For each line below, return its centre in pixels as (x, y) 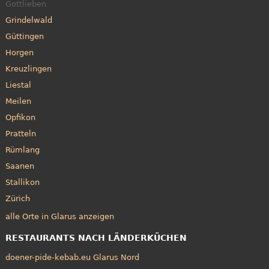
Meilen (18, 101)
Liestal (18, 85)
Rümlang (22, 150)
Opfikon (20, 117)
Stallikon (22, 182)
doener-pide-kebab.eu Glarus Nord (72, 257)
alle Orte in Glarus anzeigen (59, 217)
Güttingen (24, 36)
